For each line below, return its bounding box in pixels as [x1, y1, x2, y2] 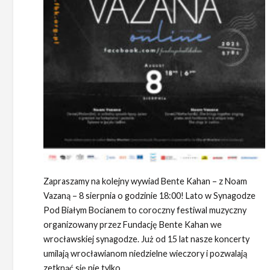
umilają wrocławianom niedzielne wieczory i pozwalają [43, 248, 247, 259]
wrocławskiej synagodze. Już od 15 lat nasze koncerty [43, 234, 250, 245]
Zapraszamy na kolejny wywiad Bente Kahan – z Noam [43, 176, 247, 187]
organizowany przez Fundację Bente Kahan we [43, 219, 222, 230]
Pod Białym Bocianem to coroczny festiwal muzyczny [43, 205, 246, 216]
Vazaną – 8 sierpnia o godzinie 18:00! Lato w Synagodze [43, 190, 256, 201]
